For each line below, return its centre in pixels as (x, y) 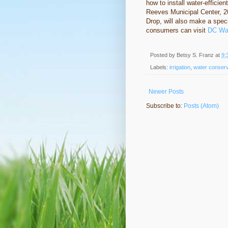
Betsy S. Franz (195, 55)
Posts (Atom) (201, 106)
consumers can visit (177, 30)
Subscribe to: (165, 106)
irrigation (180, 67)
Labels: (160, 67)
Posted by (163, 55)
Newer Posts (166, 92)
